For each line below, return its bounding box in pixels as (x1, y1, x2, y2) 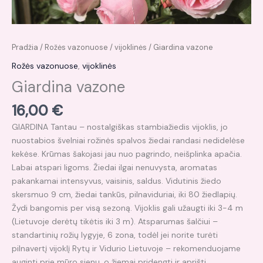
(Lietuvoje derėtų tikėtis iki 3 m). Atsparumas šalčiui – (12, 215, 218, 227)
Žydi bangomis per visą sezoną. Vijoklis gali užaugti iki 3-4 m (12, 202, 243, 213)
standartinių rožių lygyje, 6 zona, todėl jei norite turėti (12, 229, 218, 240)
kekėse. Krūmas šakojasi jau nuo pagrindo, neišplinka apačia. (12, 148, 242, 159)
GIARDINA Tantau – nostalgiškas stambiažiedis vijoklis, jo (12, 121, 228, 132)
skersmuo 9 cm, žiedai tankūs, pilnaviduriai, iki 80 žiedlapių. (12, 188, 237, 200)
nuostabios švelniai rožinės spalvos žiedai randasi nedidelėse (12, 134, 245, 146)
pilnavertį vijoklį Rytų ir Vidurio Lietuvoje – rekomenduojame (12, 242, 241, 254)
